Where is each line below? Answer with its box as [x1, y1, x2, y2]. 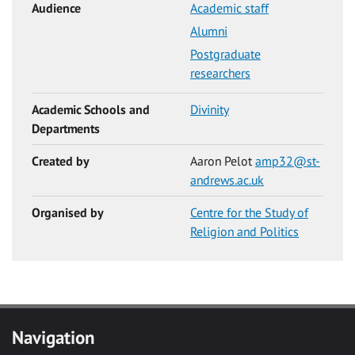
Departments [32, 120, 100, 137]
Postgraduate [190, 46, 261, 63]
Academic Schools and [32, 101, 150, 118]
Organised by [32, 204, 103, 221]
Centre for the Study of [190, 204, 308, 221]
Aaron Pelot [190, 153, 255, 170]
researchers [190, 65, 250, 82]
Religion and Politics [190, 223, 299, 240]
